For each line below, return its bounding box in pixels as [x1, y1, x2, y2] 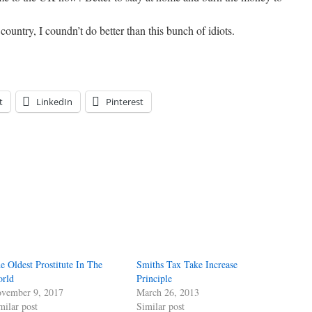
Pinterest [106, 95, 143, 108]
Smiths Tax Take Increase [136, 258, 238, 271]
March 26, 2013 [136, 286, 200, 299]
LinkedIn [36, 95, 72, 108]
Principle [136, 272, 173, 285]
